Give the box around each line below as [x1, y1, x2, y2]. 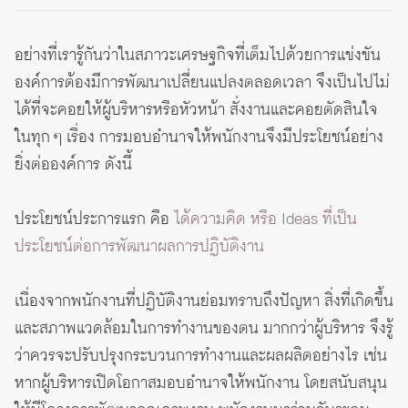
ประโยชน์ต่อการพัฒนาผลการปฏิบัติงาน [15, 235, 264, 260]
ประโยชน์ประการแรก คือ [15, 208, 174, 232]
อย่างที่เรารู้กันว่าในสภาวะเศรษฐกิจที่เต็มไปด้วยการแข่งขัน [15, 44, 381, 68]
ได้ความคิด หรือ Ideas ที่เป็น [174, 208, 357, 232]
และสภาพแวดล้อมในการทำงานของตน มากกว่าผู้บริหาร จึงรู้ [15, 317, 393, 342]
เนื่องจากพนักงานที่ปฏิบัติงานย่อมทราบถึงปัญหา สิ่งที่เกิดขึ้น [15, 290, 393, 314]
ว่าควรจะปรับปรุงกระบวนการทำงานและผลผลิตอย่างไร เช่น [15, 344, 387, 369]
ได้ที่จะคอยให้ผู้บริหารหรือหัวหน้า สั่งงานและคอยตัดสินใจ [15, 98, 378, 123]
